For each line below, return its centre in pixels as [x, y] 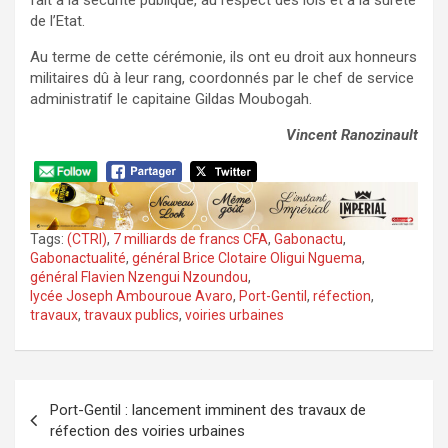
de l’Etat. [57, 21]
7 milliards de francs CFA [190, 239]
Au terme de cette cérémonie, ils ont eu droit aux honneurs [223, 57]
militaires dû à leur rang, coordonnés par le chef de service [222, 78]
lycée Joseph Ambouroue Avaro [131, 296]
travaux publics [131, 315]
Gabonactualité [78, 258]
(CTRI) [87, 239]
